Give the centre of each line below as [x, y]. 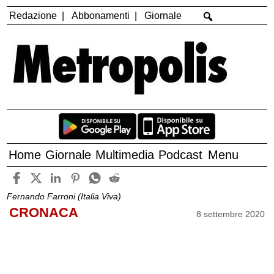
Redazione [33, 15]
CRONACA [43, 213]
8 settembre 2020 [231, 214]
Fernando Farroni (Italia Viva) [64, 196]
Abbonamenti [101, 15]
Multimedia [125, 155]
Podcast [181, 155]
